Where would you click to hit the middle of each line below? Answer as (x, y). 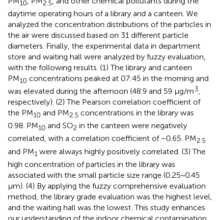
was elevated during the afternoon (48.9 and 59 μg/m (101, 91)
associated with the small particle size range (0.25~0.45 (104, 175)
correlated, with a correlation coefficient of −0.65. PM (102, 138)
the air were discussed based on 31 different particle (98, 35)
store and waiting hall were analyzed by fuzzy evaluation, (107, 56)
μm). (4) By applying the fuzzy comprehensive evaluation (107, 186)
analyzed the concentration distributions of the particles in (110, 24)
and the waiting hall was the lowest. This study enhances (107, 207)
